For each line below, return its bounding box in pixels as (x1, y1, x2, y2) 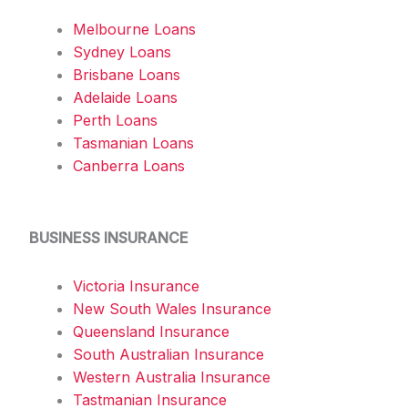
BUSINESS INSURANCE (29, 228, 189, 247)
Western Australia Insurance (73, 367, 270, 386)
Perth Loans (73, 110, 158, 129)
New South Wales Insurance (73, 299, 271, 318)
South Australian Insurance (73, 344, 264, 363)
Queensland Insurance (73, 321, 229, 341)
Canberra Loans (73, 156, 185, 175)
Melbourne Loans (73, 19, 196, 38)
